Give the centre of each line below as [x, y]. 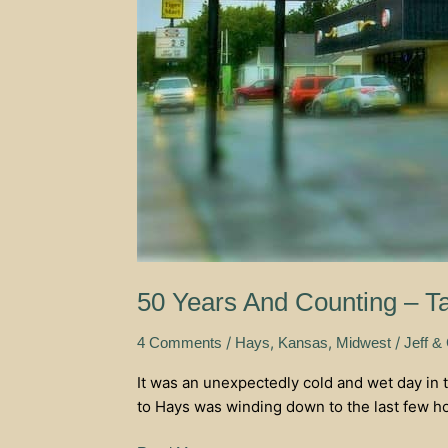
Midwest [363, 342]
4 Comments [179, 342]
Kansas [303, 342]
